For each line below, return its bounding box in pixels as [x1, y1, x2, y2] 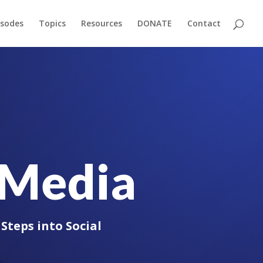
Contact [187, 18, 221, 29]
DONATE [137, 18, 172, 29]
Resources [81, 18, 122, 29]
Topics [39, 18, 66, 29]
